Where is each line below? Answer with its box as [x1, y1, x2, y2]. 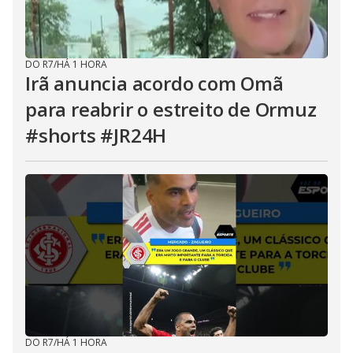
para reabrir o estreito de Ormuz [25, 96, 317, 122]
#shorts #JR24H [25, 122, 167, 148]
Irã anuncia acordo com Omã [25, 70, 284, 96]
